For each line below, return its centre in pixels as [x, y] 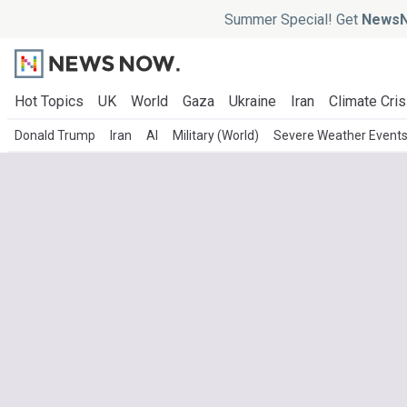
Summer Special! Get [293, 19]
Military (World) [216, 135]
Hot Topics [49, 101]
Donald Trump [55, 135]
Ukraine [253, 101]
